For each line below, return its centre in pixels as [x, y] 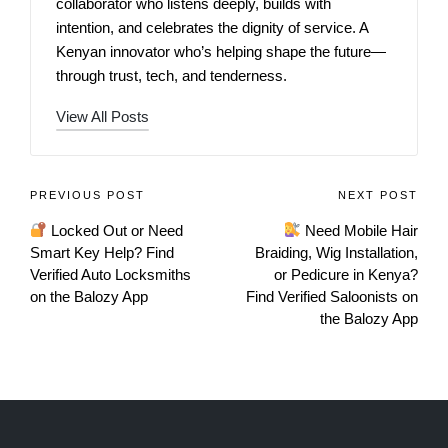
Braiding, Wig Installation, [336, 252]
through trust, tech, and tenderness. [171, 75]
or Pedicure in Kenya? [346, 274]
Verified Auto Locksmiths [110, 274]
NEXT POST [378, 194]
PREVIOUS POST [87, 194]
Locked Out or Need [115, 230]
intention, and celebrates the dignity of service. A [212, 27]
